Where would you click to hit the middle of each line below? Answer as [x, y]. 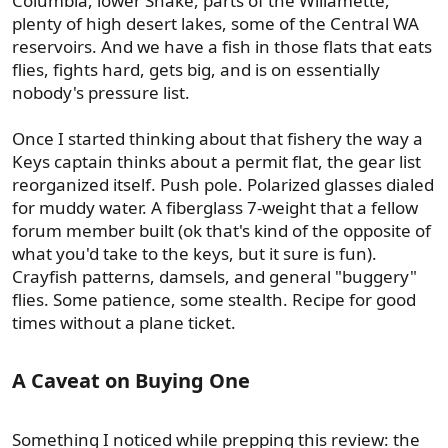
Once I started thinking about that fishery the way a [217, 138]
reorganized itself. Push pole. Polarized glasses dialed [223, 184]
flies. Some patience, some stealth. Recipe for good [214, 299]
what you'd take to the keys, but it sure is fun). [194, 253]
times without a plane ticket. [124, 322]
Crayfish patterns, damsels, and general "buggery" [214, 276]
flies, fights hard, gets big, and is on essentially [196, 69]
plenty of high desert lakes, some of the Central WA [215, 23]
